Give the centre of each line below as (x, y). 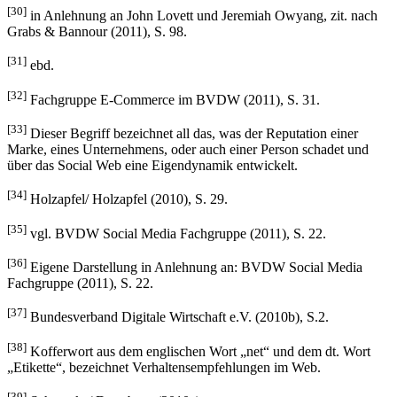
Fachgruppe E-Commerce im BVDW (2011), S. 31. (173, 99)
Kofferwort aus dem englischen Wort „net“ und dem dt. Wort (198, 351)
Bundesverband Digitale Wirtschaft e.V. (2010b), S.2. (178, 317)
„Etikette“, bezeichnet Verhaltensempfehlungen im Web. (164, 367)
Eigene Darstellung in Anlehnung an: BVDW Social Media (195, 268)
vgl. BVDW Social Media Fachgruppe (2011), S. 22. (176, 233)
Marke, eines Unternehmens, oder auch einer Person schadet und (188, 150)
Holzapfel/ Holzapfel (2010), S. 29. (127, 199)
